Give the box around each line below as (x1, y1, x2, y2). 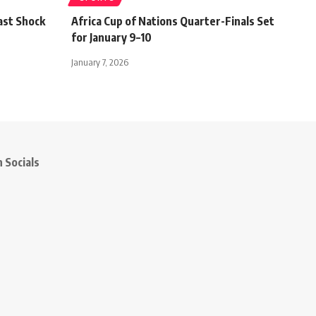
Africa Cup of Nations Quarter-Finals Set (71, 13, 274, 28)
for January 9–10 (71, 30, 152, 44)
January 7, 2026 (71, 56, 128, 68)
